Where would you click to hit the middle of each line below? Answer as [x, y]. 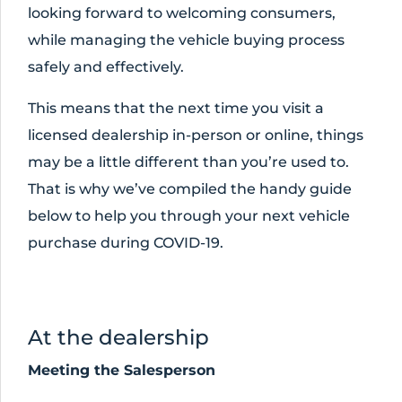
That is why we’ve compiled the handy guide [190, 189]
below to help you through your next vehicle [189, 216]
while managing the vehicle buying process [186, 40]
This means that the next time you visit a [176, 108]
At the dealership [118, 337]
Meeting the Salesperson [122, 370]
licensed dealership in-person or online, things [196, 135]
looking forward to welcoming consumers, [182, 13]
